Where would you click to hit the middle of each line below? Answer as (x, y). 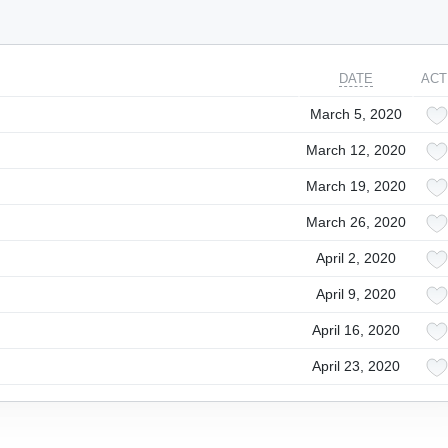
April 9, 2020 (356, 294)
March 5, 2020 (356, 114)
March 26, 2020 (356, 222)
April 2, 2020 (356, 258)
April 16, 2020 (356, 330)
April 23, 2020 (356, 366)
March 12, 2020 (356, 150)
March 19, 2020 (356, 186)
